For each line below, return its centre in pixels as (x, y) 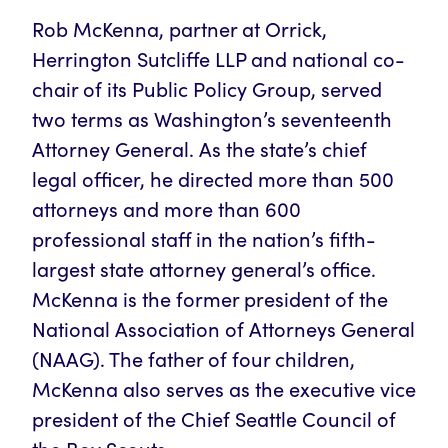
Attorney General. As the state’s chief (199, 148)
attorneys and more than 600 (166, 208)
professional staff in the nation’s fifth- (204, 238)
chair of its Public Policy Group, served (207, 88)
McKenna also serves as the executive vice (224, 388)
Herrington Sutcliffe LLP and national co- (218, 58)
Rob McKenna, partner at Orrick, (179, 28)
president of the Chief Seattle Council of (214, 418)
